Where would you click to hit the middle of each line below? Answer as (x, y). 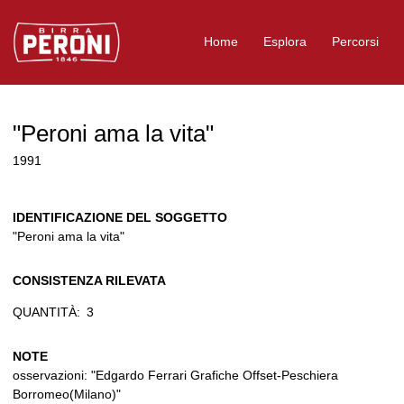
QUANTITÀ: (46, 312)
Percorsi (355, 42)
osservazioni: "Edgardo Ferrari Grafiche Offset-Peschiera (175, 375)
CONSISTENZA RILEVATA (89, 280)
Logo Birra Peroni (62, 30)
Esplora (285, 42)
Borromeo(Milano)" (67, 394)
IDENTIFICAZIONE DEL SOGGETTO (120, 217)
